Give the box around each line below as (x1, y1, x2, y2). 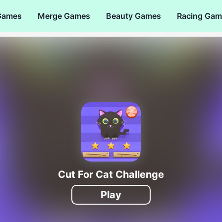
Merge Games (38, 10, 90, 21)
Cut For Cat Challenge (58, 168, 164, 180)
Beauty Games (106, 10, 161, 21)
